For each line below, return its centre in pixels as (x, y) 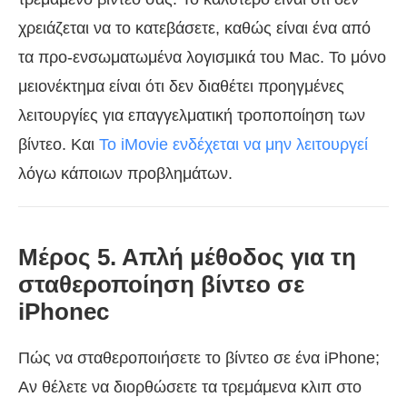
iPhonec (64, 311)
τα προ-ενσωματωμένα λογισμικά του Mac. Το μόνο (202, 57)
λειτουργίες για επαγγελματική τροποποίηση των (192, 115)
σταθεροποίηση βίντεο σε (161, 284)
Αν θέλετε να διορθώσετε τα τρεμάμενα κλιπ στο (190, 387)
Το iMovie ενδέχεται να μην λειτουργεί (233, 144)
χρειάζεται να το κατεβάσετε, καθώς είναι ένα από (194, 28)
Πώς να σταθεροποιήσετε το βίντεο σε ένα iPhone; (199, 357)
